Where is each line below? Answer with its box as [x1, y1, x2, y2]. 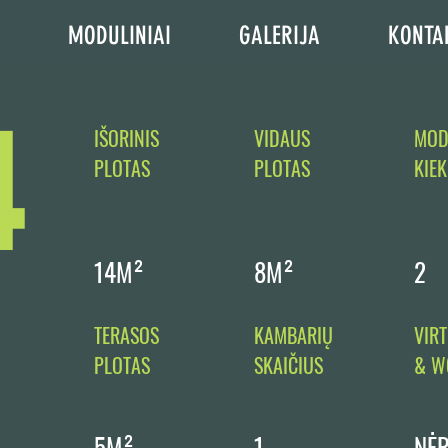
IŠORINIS [94, 123, 159, 153]
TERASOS [94, 320, 159, 350]
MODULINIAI [68, 21, 171, 50]
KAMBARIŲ [254, 320, 333, 350]
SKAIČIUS [254, 350, 323, 380]
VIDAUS [254, 123, 310, 153]
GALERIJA [239, 21, 320, 50]
